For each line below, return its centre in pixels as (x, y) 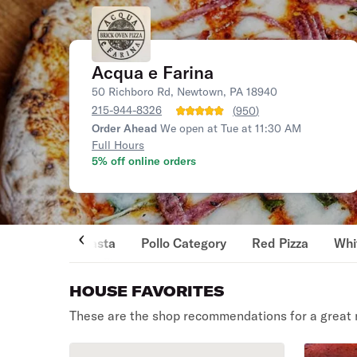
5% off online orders (144, 161)
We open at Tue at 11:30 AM (231, 128)
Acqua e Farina (153, 73)
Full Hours (118, 145)
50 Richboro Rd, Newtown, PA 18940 (185, 92)
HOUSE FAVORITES (147, 291)
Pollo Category (184, 243)
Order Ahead (125, 128)
